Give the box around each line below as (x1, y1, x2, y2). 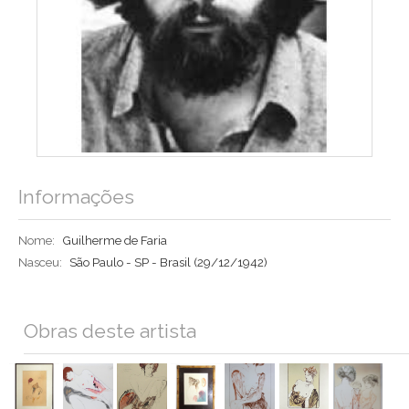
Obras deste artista (24, 320, 196, 343)
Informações (18, 185, 134, 209)
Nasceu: (18, 255, 62, 270)
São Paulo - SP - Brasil (69, 255, 194, 270)
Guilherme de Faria (62, 233, 167, 248)
